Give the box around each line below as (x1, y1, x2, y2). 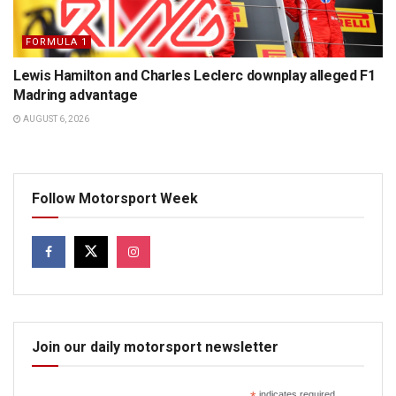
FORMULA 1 (26, 36, 88, 49)
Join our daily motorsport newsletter (32, 339, 278, 356)
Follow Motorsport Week (32, 190, 198, 208)
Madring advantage (13, 87, 138, 104)
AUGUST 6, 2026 (21, 114, 89, 125)
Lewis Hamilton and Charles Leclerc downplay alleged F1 (13, 67, 376, 85)
